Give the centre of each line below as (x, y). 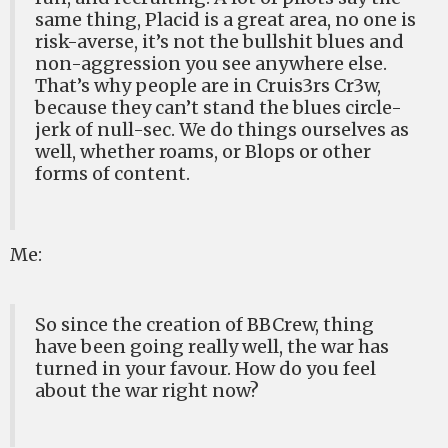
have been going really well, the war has (212, 346)
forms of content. (112, 173)
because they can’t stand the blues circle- (218, 107)
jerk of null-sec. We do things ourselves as (222, 129)
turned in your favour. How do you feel (205, 368)
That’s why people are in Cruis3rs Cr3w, (208, 85)
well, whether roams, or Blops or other (203, 151)
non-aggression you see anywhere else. (211, 63)
